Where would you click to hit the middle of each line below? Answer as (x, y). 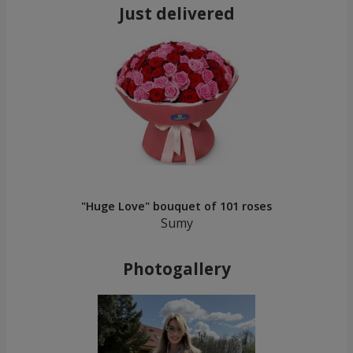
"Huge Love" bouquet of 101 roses (176, 206)
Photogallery (176, 269)
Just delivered (176, 14)
